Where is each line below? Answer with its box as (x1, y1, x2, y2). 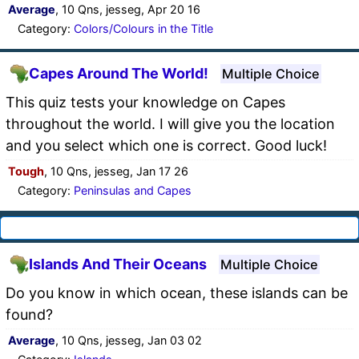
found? (6, 305, 53, 323)
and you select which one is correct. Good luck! (6, 136, 327, 154)
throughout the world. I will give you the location (6, 115, 335, 132)
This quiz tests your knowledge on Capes (6, 93, 285, 111)
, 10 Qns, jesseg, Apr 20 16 (55, 2, 200, 16)
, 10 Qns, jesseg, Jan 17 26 (44, 163, 188, 178)
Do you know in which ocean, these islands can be (6, 284, 348, 301)
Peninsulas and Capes (74, 183, 192, 197)
